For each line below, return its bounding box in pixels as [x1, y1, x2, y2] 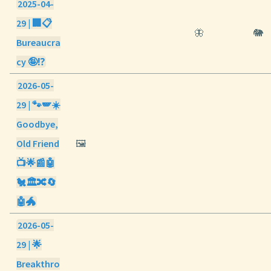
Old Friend [16, 137, 60, 150]
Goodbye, [16, 118, 59, 131]
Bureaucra [16, 36, 61, 49]
